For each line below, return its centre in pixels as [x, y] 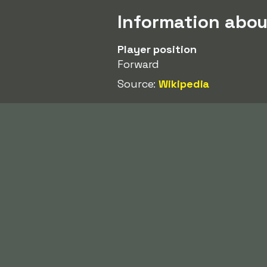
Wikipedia [184, 84]
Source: [138, 84]
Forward [139, 64]
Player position [157, 49]
